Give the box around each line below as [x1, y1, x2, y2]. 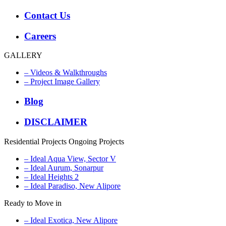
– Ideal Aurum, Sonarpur [24, 163, 103, 172]
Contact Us [24, 10, 70, 21]
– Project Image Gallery [24, 77, 100, 86]
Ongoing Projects [69, 137, 124, 146]
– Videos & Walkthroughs [24, 68, 107, 77]
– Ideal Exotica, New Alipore [24, 215, 118, 224]
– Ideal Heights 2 [24, 172, 79, 181]
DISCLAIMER [24, 116, 87, 127]
